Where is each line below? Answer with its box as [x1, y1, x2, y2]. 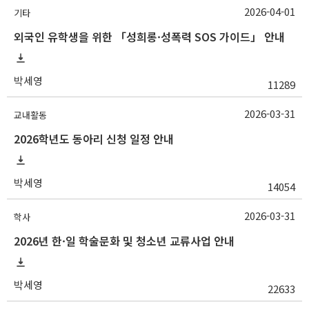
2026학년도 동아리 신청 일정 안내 [14, 130, 174, 147]
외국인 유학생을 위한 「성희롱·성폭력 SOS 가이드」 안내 [14, 28, 285, 45]
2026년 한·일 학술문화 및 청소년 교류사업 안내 [14, 232, 235, 249]
